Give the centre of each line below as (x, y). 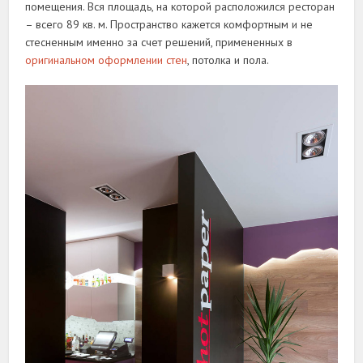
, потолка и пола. (228, 60)
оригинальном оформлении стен (107, 60)
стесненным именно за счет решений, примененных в (159, 42)
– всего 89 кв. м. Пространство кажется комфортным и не (169, 24)
